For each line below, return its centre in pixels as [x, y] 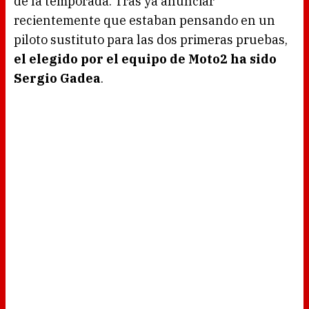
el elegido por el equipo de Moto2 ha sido [145, 59]
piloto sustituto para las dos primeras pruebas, [151, 40]
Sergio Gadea [57, 79]
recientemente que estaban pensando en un [144, 21]
